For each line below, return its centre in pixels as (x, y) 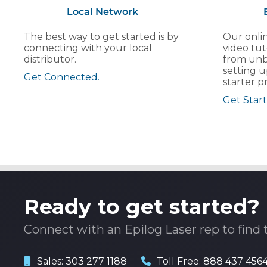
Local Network (102, 11)
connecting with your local (88, 48)
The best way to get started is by (101, 36)
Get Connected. (62, 77)
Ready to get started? (142, 206)
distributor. (50, 59)
